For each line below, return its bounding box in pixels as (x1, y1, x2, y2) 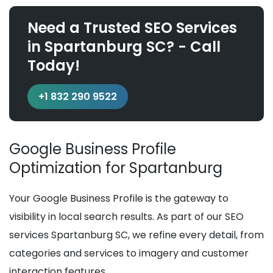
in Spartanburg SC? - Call (27, 37, 221, 57)
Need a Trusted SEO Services (27, 18, 237, 38)
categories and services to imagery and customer (9, 246, 249, 261)
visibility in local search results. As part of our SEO (9, 210, 244, 224)
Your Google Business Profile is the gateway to (9, 191, 229, 206)
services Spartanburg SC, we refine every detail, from (9, 228, 264, 243)
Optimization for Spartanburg (9, 158, 222, 179)
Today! (27, 55, 80, 76)
